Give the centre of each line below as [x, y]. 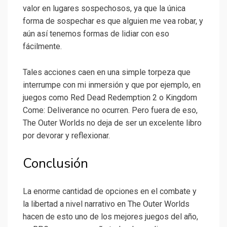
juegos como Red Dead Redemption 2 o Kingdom [110, 98]
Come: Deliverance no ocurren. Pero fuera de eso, [110, 110]
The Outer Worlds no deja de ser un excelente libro [112, 123]
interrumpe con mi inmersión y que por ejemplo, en [112, 85]
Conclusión [55, 164]
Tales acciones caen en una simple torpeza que [107, 72]
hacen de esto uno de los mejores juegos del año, [110, 217]
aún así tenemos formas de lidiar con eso [96, 34]
